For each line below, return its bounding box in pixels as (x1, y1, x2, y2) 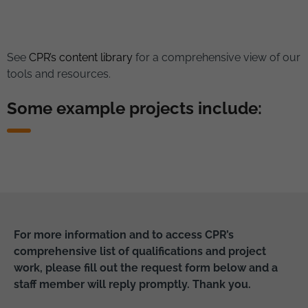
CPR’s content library (29, 50, 133, 64)
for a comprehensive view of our (133, 50, 300, 64)
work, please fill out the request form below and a (14, 261, 278, 274)
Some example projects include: (7, 98, 262, 118)
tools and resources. (7, 67, 111, 80)
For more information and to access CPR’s (14, 228, 234, 241)
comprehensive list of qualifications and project (14, 244, 266, 258)
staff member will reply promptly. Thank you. (14, 277, 251, 291)
